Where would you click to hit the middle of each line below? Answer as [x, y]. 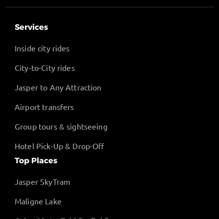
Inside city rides [42, 48]
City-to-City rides [45, 68]
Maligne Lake [38, 201]
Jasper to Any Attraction [58, 87]
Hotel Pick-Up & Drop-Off [60, 146]
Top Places [36, 161]
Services [31, 27]
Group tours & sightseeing [61, 126]
